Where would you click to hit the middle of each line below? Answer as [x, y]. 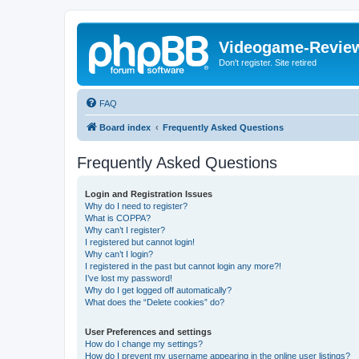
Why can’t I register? [125, 230]
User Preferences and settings [148, 331]
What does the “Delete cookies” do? [155, 302]
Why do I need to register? [136, 206]
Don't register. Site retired [268, 63]
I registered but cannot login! [140, 242]
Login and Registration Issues [149, 194]
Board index [125, 127]
